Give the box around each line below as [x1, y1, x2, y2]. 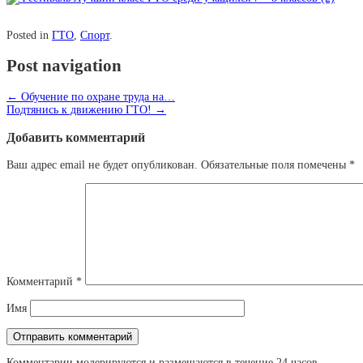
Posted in [6, 28, 52, 41]
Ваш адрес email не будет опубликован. [6, 159, 198, 172]
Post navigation [6, 56, 122, 76]
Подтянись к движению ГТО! [6, 103, 155, 116]
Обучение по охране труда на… [18, 90, 175, 103]
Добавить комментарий [6, 130, 145, 146]
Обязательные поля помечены [201, 159, 349, 172]
